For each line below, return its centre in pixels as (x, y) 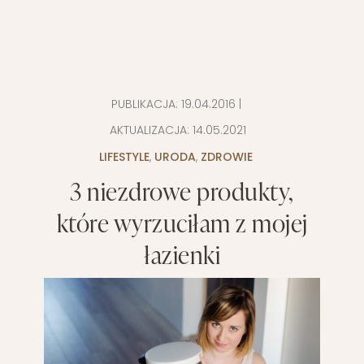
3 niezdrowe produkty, (182, 191)
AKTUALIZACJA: (149, 130)
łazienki (182, 254)
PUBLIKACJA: (146, 104)
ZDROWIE (227, 156)
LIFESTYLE (124, 156)
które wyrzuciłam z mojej (182, 222)
